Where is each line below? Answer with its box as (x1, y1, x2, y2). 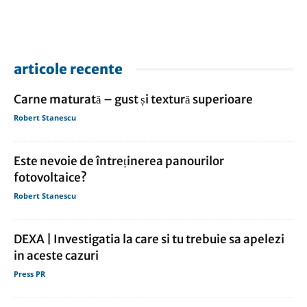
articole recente (14, 60, 123, 78)
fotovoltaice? (14, 170, 87, 186)
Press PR (14, 269, 45, 280)
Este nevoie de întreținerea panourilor (14, 153, 224, 169)
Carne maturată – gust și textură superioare (14, 92, 253, 108)
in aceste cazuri (14, 248, 99, 264)
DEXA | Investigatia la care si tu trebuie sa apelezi (14, 232, 284, 247)
